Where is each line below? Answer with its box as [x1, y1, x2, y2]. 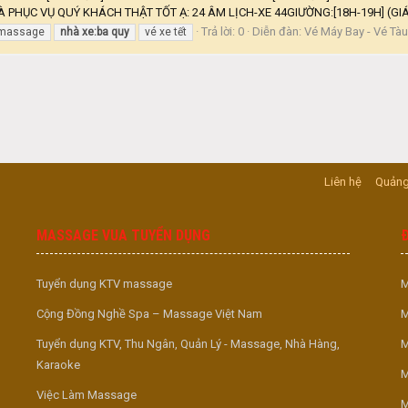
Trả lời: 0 [201, 24, 244, 38]
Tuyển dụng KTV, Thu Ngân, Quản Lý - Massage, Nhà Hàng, [36, 337, 340, 351]
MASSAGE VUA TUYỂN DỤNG [36, 227, 210, 244]
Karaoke [36, 358, 80, 372]
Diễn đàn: [252, 24, 304, 38]
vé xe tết [145, 25, 187, 38]
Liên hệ [324, 175, 362, 189]
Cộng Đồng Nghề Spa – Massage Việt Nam [36, 307, 262, 321]
